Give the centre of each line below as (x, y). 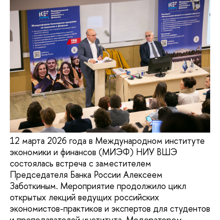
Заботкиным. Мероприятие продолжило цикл (98, 186)
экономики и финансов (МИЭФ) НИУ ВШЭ (94, 152)
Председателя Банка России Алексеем (86, 175)
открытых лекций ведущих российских (84, 197)
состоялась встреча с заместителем (81, 163)
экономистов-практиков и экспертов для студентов (110, 208)
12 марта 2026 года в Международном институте (107, 141)
